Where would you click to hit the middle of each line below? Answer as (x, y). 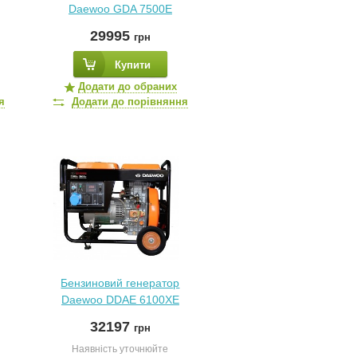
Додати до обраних (127, 86)
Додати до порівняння (129, 102)
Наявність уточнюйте (120, 349)
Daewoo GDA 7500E (120, 9)
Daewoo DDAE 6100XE (120, 300)
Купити (132, 65)
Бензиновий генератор (120, 283)
